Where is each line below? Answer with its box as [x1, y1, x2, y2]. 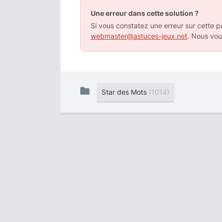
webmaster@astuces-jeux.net [91, 32, 187, 40]
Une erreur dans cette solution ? [91, 9, 199, 17]
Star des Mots [102, 88, 147, 96]
